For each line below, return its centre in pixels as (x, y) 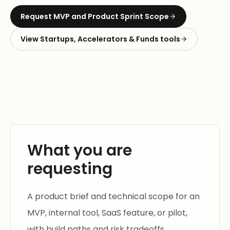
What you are (80, 150)
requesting (70, 169)
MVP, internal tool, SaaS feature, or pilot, (107, 213)
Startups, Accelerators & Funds (99, 39)
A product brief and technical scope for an (113, 196)
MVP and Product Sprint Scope (111, 16)
